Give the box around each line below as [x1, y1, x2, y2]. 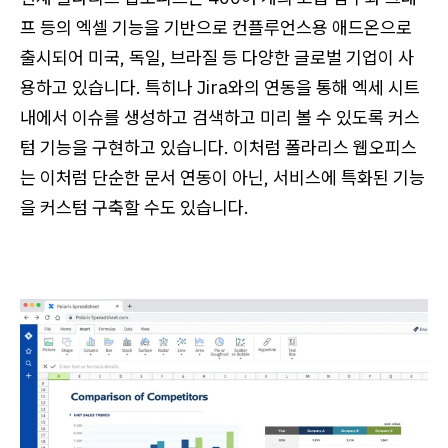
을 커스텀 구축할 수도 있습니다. [20, 195, 249, 219]
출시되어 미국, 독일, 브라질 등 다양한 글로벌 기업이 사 [20, 45, 414, 69]
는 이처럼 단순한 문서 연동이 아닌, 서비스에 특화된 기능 [20, 165, 425, 189]
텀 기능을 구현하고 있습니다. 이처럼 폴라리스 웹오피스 [20, 135, 417, 159]
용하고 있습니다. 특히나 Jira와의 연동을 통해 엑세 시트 [20, 75, 420, 99]
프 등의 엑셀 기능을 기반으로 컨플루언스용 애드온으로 [20, 15, 412, 39]
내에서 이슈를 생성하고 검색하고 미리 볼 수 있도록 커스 [20, 105, 420, 129]
